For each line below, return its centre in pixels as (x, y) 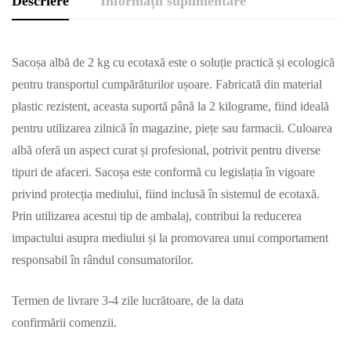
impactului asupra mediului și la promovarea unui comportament (170, 238)
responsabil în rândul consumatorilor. (103, 260)
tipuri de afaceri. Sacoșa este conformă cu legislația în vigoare (163, 172)
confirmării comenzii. (64, 322)
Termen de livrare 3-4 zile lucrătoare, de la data (128, 300)
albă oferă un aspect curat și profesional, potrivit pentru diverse (166, 150)
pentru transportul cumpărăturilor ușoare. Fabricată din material (167, 84)
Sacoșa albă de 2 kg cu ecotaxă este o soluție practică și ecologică (173, 62)
